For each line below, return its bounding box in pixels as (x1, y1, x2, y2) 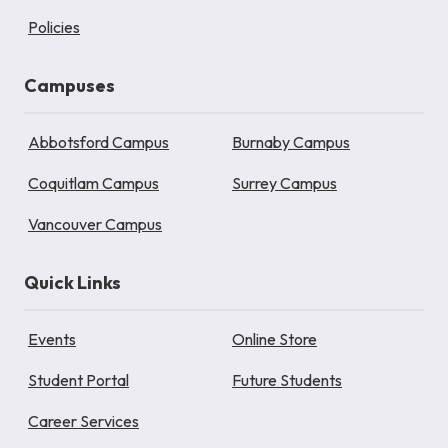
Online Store (232, 329, 317, 350)
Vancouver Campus (28, 214, 162, 235)
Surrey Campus (232, 173, 337, 194)
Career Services (28, 411, 139, 432)
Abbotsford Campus (28, 132, 169, 153)
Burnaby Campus (232, 132, 350, 153)
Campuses (24, 74, 115, 98)
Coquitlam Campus (28, 173, 159, 194)
